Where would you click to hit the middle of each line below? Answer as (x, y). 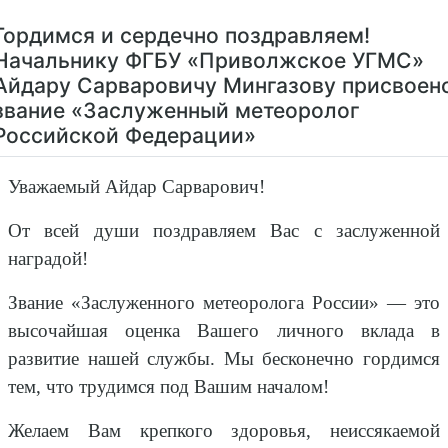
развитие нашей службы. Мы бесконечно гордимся (224, 359)
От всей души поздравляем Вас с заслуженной (224, 231)
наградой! (48, 259)
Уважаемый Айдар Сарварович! (136, 187)
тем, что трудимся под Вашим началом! (168, 387)
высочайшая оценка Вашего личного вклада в (224, 331)
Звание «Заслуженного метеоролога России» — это (224, 303)
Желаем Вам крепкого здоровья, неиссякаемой (224, 431)
